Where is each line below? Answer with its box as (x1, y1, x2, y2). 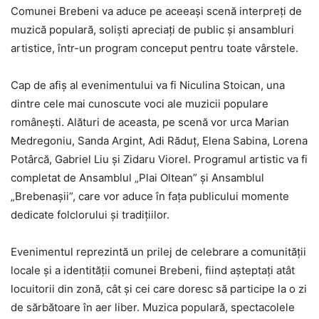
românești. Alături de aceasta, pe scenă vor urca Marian (11, 115, 289, 129)
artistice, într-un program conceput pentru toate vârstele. (11, 41, 298, 55)
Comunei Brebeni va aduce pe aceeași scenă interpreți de (11, 4, 302, 18)
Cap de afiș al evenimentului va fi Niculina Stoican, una (11, 78, 285, 92)
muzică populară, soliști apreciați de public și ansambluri (11, 22, 294, 36)
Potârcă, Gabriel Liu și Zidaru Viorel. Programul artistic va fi (11, 152, 308, 166)
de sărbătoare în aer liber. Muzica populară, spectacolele (11, 300, 295, 314)
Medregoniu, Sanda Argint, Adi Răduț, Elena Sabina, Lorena (11, 133, 308, 147)
